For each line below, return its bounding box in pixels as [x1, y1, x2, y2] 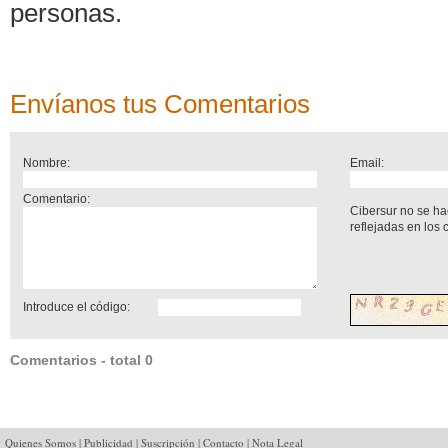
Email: [350, 156, 385, 170]
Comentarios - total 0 [10, 352, 153, 369]
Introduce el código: [22, 300, 130, 314]
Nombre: [22, 156, 70, 170]
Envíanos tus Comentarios [10, 90, 310, 119]
